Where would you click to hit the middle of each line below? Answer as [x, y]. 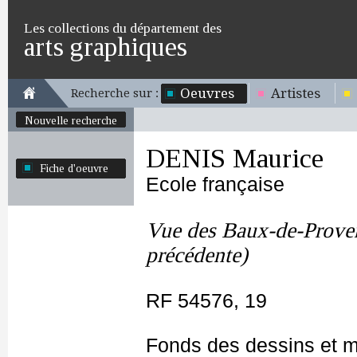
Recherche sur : [115, 93]
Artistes [296, 93]
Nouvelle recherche [71, 120]
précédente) [197, 255]
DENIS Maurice [235, 158]
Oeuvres [207, 93]
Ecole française [215, 184]
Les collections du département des [123, 28]
